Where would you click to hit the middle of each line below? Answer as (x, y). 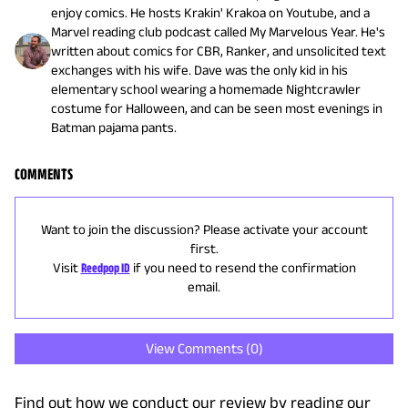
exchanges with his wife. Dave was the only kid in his (199, 70)
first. (204, 249)
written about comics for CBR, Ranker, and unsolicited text (219, 51)
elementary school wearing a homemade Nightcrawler (206, 89)
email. (204, 287)
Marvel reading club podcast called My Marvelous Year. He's (218, 32)
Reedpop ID (105, 268)
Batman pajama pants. (114, 127)
